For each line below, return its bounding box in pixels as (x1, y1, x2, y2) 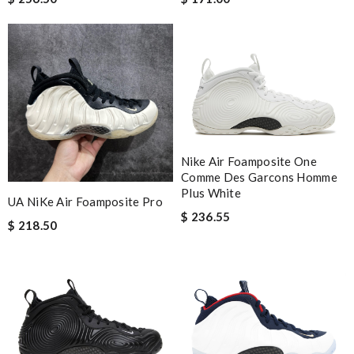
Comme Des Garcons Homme (181, 169, 337, 184)
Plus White (181, 185, 241, 200)
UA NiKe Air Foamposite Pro (8, 194, 163, 209)
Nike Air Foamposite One (181, 153, 317, 168)
